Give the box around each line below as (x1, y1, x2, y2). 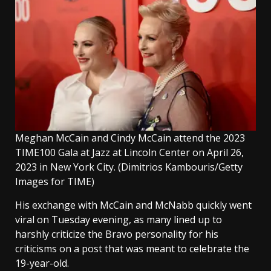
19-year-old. (15, 256, 71, 270)
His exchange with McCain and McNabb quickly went (15, 198, 252, 212)
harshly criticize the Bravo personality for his (15, 227, 218, 241)
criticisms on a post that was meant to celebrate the (15, 241, 249, 255)
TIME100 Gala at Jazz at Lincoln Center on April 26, (15, 145, 244, 159)
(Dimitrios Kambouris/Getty (118, 160, 243, 174)
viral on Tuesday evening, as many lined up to (15, 212, 222, 226)
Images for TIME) (15, 174, 94, 188)
